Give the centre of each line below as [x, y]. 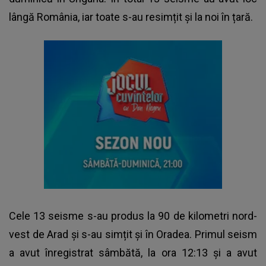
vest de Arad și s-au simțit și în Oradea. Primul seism [133, 234]
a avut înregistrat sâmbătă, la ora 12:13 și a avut [133, 252]
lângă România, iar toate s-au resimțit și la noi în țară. [131, 17]
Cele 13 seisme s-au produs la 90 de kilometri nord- [133, 216]
